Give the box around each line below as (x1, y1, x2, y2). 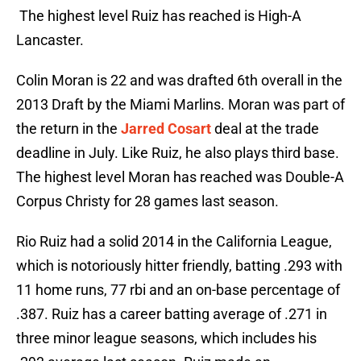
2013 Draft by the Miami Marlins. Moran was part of (16, 96, 345, 114)
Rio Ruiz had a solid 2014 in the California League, (16, 233, 332, 251)
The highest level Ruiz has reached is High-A (16, 7, 301, 25)
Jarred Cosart (121, 120, 211, 138)
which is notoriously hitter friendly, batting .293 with (16, 257, 342, 275)
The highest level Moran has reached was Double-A (16, 168, 344, 186)
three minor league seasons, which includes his (16, 330, 317, 347)
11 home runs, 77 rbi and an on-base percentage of (16, 281, 340, 299)
